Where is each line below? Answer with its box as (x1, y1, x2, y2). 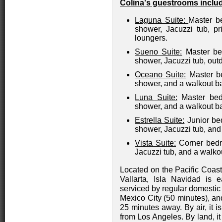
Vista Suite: (135, 139, 176, 147)
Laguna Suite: (135, 16, 189, 24)
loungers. (135, 34, 167, 42)
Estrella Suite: (135, 116, 185, 124)
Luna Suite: (135, 93, 177, 102)
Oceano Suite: (135, 70, 186, 79)
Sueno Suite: (135, 48, 182, 56)
